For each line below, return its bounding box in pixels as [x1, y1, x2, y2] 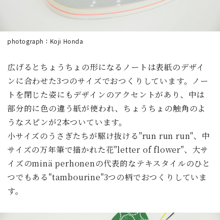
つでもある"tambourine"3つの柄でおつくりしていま [7, 171, 207, 183]
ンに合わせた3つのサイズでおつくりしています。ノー [7, 75, 209, 86]
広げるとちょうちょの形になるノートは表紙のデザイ [7, 61, 205, 73]
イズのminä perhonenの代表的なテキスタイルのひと [7, 157, 211, 169]
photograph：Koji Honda [7, 36, 83, 45]
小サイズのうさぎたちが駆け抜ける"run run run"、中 [7, 130, 210, 141]
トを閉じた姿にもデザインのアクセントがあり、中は [7, 88, 205, 100]
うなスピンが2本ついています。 [7, 116, 127, 128]
